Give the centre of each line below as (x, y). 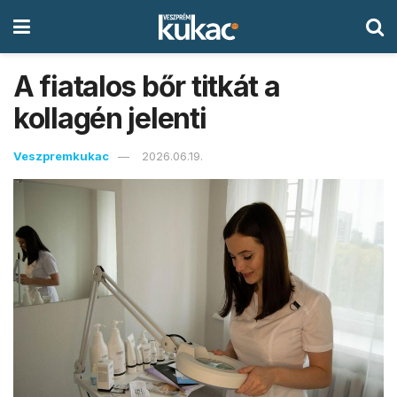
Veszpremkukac (61, 156)
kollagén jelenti (110, 118)
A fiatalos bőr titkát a (147, 86)
